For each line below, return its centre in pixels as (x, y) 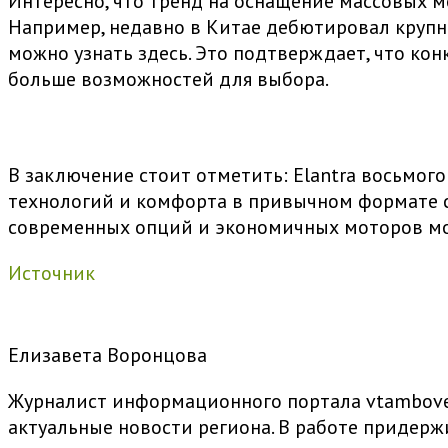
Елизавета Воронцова (107, 355)
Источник (51, 273)
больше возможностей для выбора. (168, 79)
